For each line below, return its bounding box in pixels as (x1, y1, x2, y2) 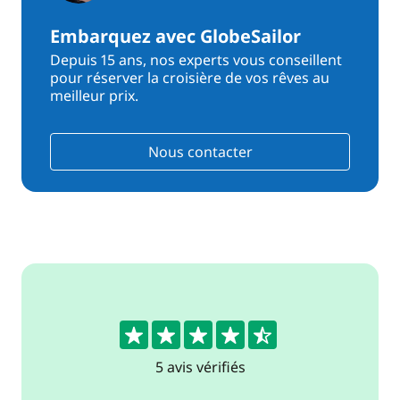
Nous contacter (147, 142, 253, 162)
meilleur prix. (50, 86, 138, 105)
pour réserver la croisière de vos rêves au (50, 68, 329, 87)
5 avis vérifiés (154, 357, 246, 377)
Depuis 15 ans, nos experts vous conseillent (50, 50, 342, 70)
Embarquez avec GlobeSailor (50, 24, 301, 48)
